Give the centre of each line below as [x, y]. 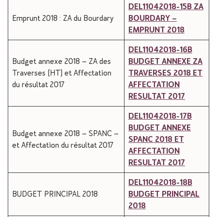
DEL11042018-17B [160, 116]
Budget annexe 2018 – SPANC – [65, 133]
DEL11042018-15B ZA [166, 7]
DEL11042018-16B [160, 50]
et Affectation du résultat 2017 [63, 145]
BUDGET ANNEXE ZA [165, 61]
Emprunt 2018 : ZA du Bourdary [63, 18]
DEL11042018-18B [160, 182]
